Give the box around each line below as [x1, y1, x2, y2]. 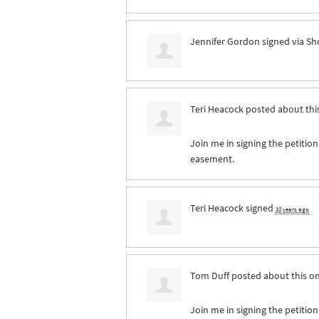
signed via [259, 33, 306, 48]
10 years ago [275, 204, 309, 214]
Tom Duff [189, 268, 229, 283]
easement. [189, 151, 234, 166]
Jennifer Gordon [189, 33, 260, 48]
